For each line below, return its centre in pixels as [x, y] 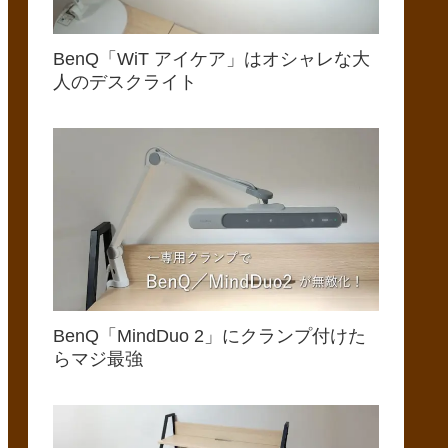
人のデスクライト [125, 82]
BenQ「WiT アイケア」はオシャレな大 [211, 59]
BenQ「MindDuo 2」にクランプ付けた [209, 336]
